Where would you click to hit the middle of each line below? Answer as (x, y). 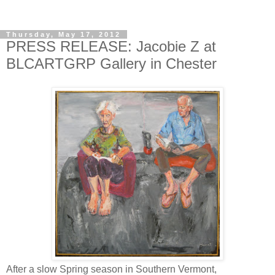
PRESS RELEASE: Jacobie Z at (111, 46)
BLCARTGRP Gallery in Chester (111, 64)
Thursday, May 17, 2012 (64, 34)
